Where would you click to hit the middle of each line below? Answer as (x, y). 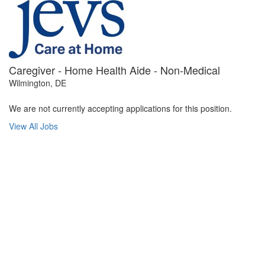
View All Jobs (33, 126)
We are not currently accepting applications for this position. (120, 108)
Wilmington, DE (38, 83)
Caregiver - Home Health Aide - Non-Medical (114, 70)
